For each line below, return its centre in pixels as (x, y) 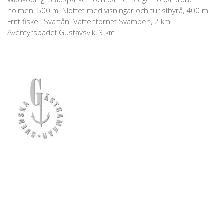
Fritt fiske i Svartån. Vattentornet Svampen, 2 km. (90, 21)
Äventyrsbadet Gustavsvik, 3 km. (62, 32)
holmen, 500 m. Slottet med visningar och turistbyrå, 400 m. (109, 10)
